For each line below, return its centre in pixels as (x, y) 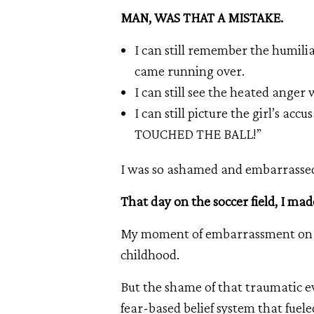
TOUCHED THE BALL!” (198, 134)
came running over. (191, 71)
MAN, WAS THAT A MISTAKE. (202, 18)
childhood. (150, 255)
